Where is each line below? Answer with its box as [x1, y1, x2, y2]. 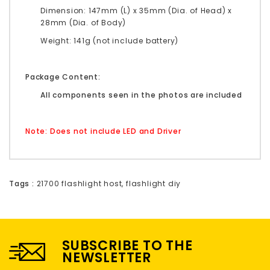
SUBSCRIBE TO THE [62, 236, 193, 255]
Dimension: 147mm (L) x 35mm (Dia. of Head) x [40, 5, 233, 16]
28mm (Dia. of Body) [40, 17, 127, 28]
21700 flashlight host [36, 178, 122, 189]
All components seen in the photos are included [40, 89, 242, 100]
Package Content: [25, 71, 101, 82]
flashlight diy [126, 178, 181, 189]
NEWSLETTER [62, 248, 152, 267]
